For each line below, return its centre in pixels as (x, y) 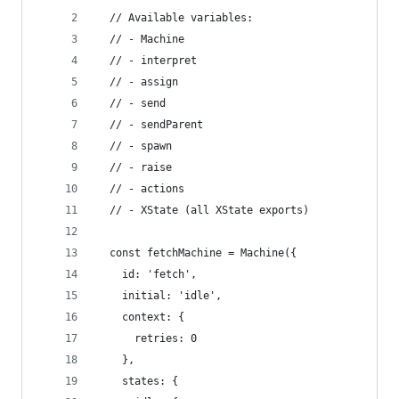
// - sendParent (150, 125)
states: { (138, 381)
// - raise (134, 167)
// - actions (141, 189)
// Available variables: (175, 18)
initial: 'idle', (159, 296)
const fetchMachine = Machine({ (197, 253)
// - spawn (134, 146)
